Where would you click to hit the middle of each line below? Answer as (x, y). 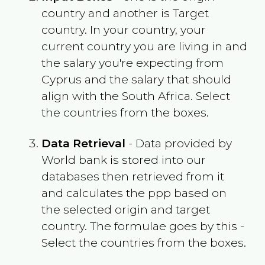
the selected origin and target (125, 209)
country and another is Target (125, 13)
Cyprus (61, 79)
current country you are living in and (144, 46)
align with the (81, 96)
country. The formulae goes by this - (143, 226)
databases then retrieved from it (132, 176)
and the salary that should (156, 79)
